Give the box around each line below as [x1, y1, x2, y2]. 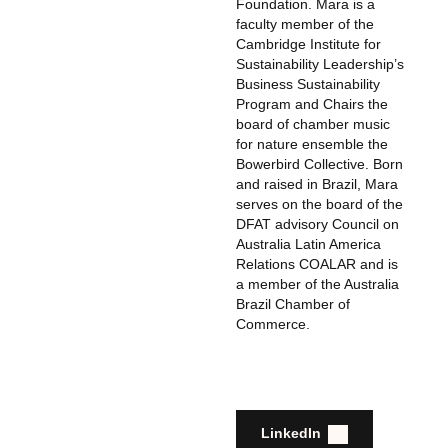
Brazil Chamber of [236, 296, 350, 313]
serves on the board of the [236, 196, 403, 213]
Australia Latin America [236, 236, 381, 253]
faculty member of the [236, 16, 374, 33]
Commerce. [236, 316, 310, 333]
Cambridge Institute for [236, 36, 381, 53]
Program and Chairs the [236, 96, 388, 113]
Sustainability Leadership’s [236, 56, 404, 73]
